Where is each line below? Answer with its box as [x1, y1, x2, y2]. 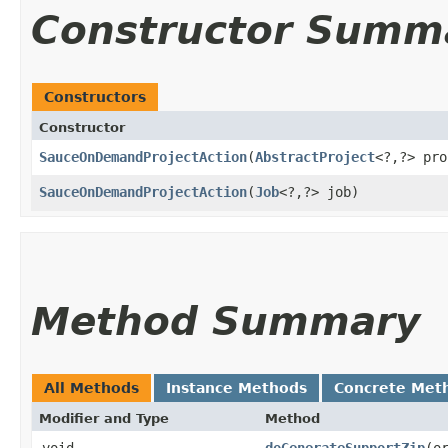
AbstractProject [255, 148, 375, 165]
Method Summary [31, 298, 420, 344]
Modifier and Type [39, 410, 169, 426]
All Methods [44, 379, 139, 396]
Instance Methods [166, 379, 307, 396]
